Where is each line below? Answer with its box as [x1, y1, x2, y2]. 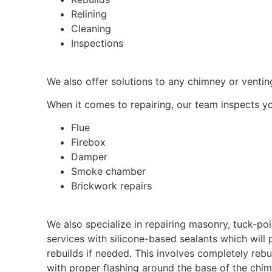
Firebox [71, 136, 106, 149]
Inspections [71, 37, 127, 50]
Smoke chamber [71, 165, 149, 178]
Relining [71, 8, 107, 21]
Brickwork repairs [71, 180, 152, 192]
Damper [71, 151, 108, 163]
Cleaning [71, 22, 115, 35]
